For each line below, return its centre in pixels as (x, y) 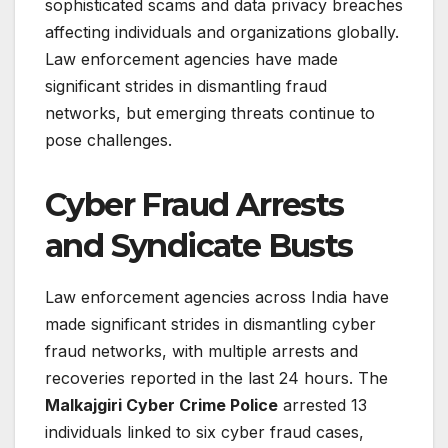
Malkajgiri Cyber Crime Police (161, 405)
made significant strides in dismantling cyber (210, 324)
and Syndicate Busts (199, 246)
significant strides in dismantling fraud (186, 86)
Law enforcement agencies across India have (217, 297)
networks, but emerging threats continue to (210, 113)
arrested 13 (322, 405)
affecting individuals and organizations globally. (222, 32)
